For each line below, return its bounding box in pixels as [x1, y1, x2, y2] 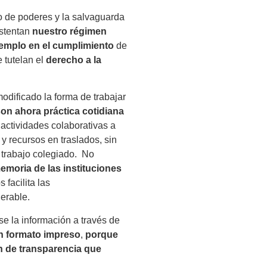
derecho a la [46, 54, 101, 65]
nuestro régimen [32, 26, 107, 36]
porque [85, 229, 118, 240]
